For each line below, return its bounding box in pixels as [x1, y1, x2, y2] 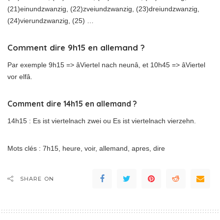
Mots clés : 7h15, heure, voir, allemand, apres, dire [7, 144, 165, 153]
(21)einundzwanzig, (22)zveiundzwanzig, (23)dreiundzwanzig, [7, 5, 199, 13]
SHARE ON [20, 175, 54, 183]
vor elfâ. [7, 73, 32, 81]
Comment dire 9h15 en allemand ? [7, 42, 145, 53]
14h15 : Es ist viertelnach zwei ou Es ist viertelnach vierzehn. [7, 117, 196, 125]
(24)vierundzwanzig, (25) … [7, 17, 94, 25]
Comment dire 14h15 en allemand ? [7, 99, 137, 109]
